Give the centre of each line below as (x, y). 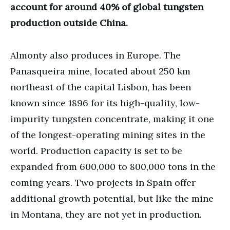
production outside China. (69, 23)
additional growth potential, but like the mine (112, 198)
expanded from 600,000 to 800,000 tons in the (113, 166)
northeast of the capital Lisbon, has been (101, 87)
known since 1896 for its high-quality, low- (105, 103)
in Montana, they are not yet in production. (106, 214)
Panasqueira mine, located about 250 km (100, 71)
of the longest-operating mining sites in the (108, 135)
